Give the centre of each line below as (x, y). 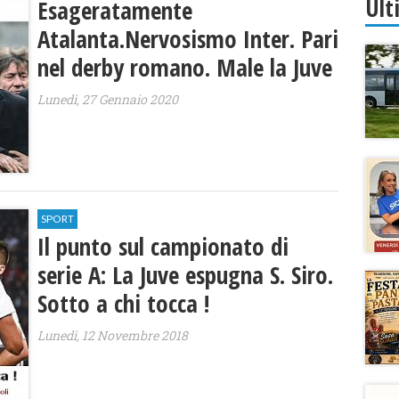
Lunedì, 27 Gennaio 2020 (108, 99)
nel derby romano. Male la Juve (185, 67)
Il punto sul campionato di (163, 247)
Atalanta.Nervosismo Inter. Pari (188, 39)
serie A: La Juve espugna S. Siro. (186, 275)
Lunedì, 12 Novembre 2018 (113, 336)
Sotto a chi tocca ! (124, 304)
